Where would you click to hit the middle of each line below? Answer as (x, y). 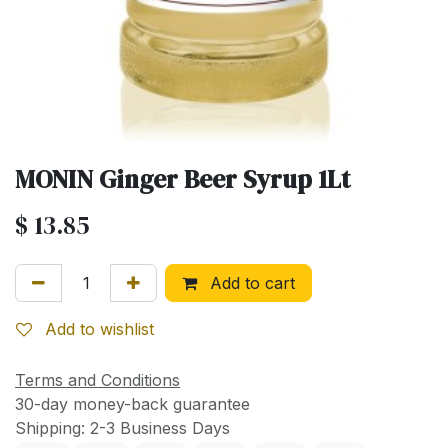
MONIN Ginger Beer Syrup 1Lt (182, 179)
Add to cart (250, 283)
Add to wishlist (99, 329)
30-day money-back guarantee (132, 404)
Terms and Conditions (97, 380)
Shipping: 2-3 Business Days (122, 428)
